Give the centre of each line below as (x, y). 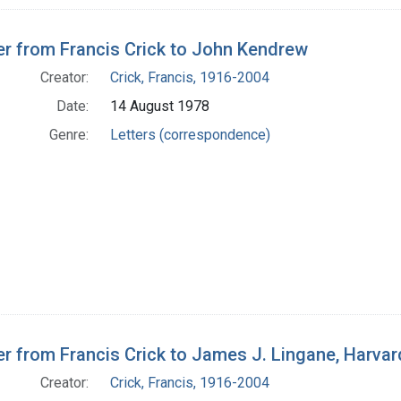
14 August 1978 (160, 107)
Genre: (69, 135)
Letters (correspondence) (190, 135)
